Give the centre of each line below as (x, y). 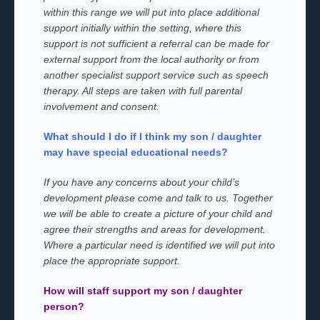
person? (64, 306)
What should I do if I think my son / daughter (152, 136)
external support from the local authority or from (151, 59)
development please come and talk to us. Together (158, 198)
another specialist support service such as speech (156, 75)
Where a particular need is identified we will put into (159, 245)
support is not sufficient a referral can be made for (156, 44)
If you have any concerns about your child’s (141, 182)
